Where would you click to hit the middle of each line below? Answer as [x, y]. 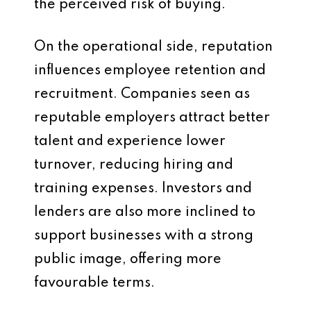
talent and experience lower [130, 142]
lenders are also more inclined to [145, 212]
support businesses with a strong [144, 236]
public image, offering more [128, 260]
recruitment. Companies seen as [142, 94]
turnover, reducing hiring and [134, 165]
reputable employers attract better [152, 118]
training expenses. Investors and [143, 189]
